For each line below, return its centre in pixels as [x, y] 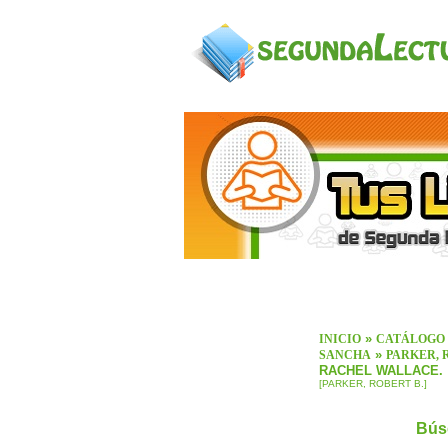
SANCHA [344, 355]
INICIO [339, 339]
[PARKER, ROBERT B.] [372, 384]
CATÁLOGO [410, 339]
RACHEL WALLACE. [380, 371]
